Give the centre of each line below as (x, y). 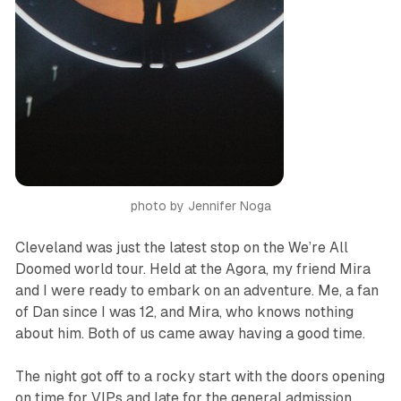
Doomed (43, 269)
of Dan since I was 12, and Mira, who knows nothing (184, 312)
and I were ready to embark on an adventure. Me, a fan (196, 291)
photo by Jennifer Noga (200, 206)
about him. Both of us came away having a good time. (190, 334)
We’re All (318, 248)
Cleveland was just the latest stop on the (151, 248)
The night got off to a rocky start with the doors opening (200, 377)
